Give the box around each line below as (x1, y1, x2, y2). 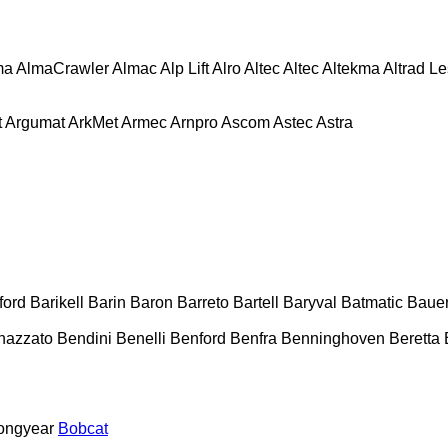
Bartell (233, 293, 279, 311)
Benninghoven (281, 329, 385, 347)
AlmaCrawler (16, 59, 109, 77)
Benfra (230, 329, 277, 347)
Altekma (322, 59, 380, 77)
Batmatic (341, 293, 403, 311)
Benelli (116, 329, 166, 347)
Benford (170, 329, 226, 347)
